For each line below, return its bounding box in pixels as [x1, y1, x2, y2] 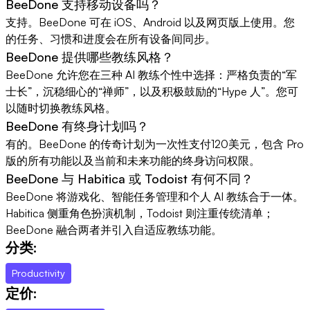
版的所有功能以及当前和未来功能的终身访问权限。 [6, 153, 260, 167]
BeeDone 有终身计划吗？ [6, 118, 149, 134]
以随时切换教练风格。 [6, 100, 116, 115]
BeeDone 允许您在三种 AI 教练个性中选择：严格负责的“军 [6, 67, 297, 82]
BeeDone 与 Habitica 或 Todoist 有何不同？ [6, 170, 253, 186]
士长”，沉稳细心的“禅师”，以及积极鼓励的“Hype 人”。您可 [6, 84, 298, 98]
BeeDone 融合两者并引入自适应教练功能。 [6, 222, 222, 237]
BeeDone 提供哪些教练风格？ [6, 48, 174, 64]
